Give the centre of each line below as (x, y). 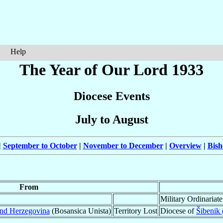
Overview (185, 146)
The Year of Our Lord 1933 (111, 70)
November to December (123, 146)
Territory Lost (136, 211)
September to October (40, 146)
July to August (111, 120)
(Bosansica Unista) (80, 211)
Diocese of (178, 211)
